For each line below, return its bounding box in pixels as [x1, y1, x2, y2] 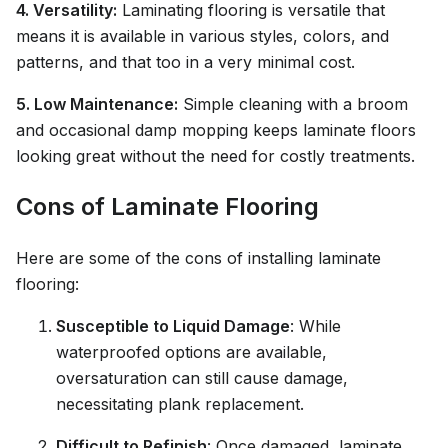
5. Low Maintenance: [16, 94, 178, 115]
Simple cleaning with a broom [178, 94, 408, 115]
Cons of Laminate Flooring [16, 192, 319, 222]
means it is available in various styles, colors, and [16, 26, 389, 47]
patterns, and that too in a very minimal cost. [16, 52, 355, 73]
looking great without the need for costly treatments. [16, 146, 415, 167]
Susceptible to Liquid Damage [56, 316, 290, 336]
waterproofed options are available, [56, 342, 327, 362]
